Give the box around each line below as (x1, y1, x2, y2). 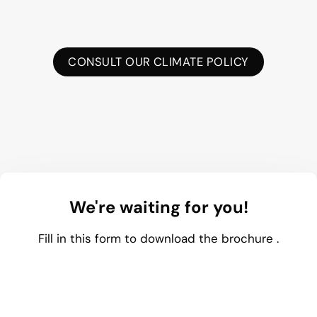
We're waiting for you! (69, 196, 248, 219)
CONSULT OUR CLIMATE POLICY (68, 54, 249, 69)
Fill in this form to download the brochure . (38, 231, 279, 247)
